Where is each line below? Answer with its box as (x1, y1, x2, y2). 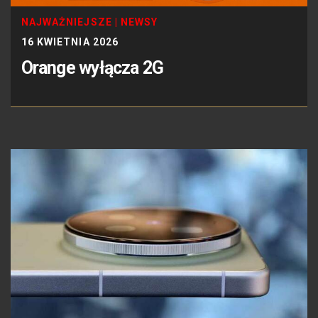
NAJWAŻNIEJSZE (21, 16, 112, 28)
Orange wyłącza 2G (21, 57, 163, 79)
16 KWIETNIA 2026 (21, 36, 119, 48)
